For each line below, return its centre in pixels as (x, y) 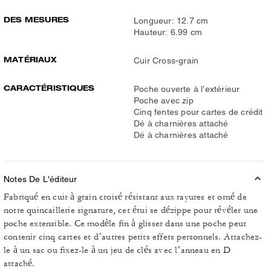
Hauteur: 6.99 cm (168, 32)
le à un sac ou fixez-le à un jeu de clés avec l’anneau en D (117, 250)
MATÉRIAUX (30, 60)
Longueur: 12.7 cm (171, 21)
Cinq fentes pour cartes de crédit (198, 112)
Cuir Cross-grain (166, 60)
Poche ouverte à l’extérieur (187, 89)
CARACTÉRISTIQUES (49, 88)
